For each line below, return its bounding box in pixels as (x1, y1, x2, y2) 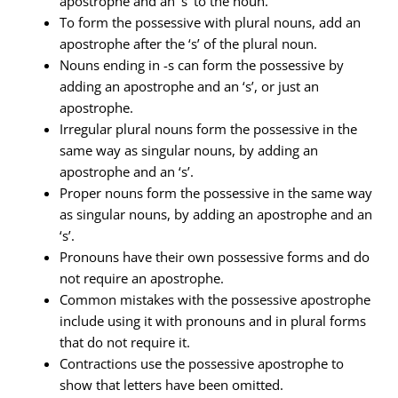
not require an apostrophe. (60, 268, 225, 287)
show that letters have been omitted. (60, 375, 284, 394)
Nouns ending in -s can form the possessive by (60, 55, 345, 74)
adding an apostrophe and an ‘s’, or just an (60, 76, 320, 95)
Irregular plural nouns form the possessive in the (60, 119, 358, 138)
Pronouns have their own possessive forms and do (60, 247, 370, 266)
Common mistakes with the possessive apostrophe (60, 290, 371, 308)
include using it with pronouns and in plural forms (60, 311, 367, 330)
